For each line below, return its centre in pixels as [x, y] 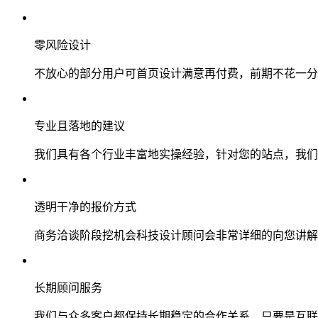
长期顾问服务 [68, 287]
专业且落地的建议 [79, 126]
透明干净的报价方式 [85, 207]
